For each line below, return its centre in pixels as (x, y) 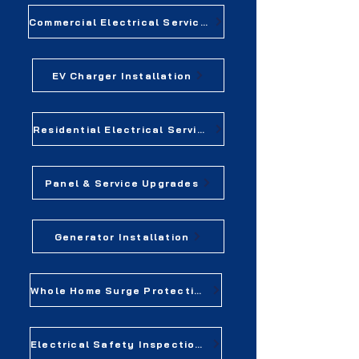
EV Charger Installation (122, 75)
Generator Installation (122, 236)
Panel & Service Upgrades (122, 183)
